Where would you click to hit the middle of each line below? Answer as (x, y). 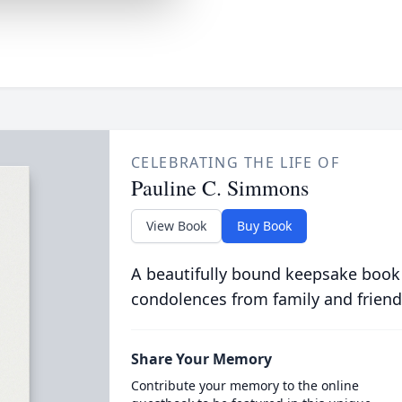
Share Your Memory (201, 359)
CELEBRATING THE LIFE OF (235, 162)
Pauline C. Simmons (219, 188)
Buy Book (264, 226)
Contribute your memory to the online (245, 385)
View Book (176, 226)
